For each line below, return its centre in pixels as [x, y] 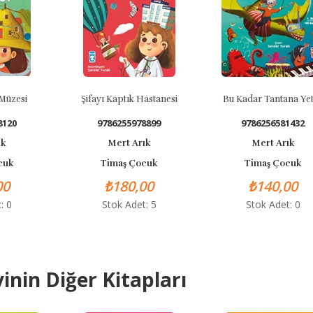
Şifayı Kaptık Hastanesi [116, 99]
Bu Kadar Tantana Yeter [259, 99]
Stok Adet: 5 [116, 204]
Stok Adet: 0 [260, 204]
